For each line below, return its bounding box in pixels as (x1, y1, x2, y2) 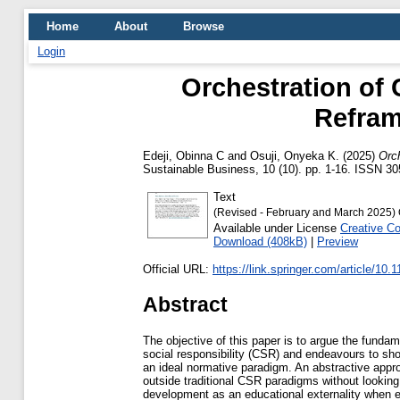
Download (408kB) (213, 234, 307, 248)
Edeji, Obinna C (143, 148, 224, 162)
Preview (317, 234, 358, 248)
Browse (183, 20, 224, 33)
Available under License (213, 221, 340, 235)
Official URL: (143, 262, 212, 276)
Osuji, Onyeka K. (250, 148, 339, 162)
